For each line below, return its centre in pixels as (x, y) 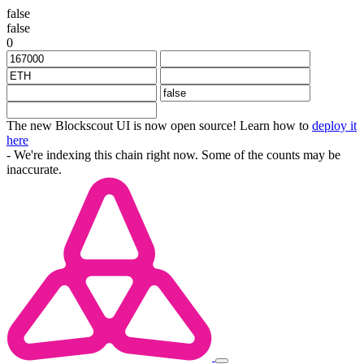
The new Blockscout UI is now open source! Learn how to (159, 126)
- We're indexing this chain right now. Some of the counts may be (173, 155)
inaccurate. (34, 169)
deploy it (334, 126)
